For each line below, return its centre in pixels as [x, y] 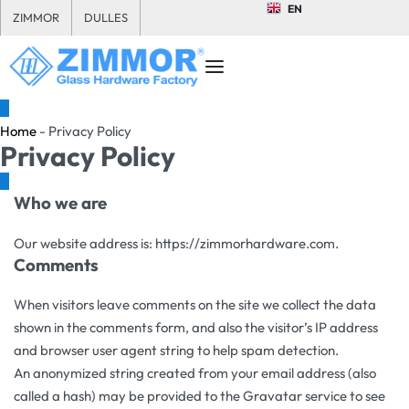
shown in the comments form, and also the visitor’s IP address [196, 328]
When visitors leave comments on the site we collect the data [195, 305]
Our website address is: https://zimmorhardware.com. [176, 243]
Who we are [60, 203]
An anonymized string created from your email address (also [195, 373]
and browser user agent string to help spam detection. [176, 351]
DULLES [106, 17]
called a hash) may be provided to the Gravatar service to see [199, 396]
